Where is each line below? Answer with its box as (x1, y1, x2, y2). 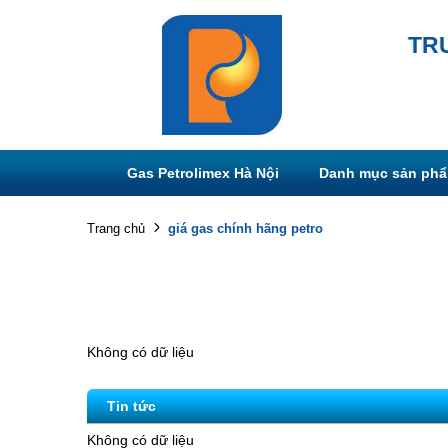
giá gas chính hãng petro (168, 220, 323, 236)
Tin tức (107, 398, 156, 414)
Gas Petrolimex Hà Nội (127, 165, 279, 181)
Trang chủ (87, 221, 145, 236)
